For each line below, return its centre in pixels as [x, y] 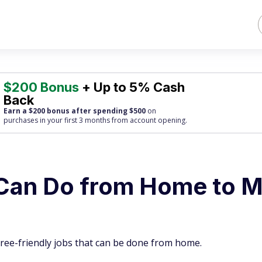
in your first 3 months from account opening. [113, 120]
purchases [21, 120]
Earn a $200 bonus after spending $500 [75, 111]
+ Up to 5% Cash [132, 87]
